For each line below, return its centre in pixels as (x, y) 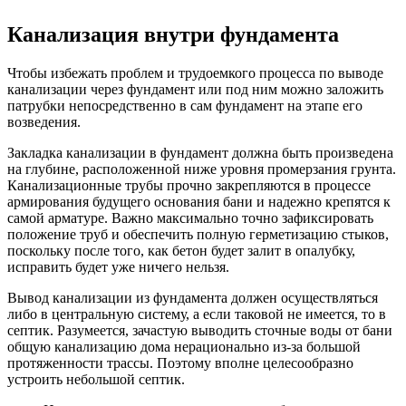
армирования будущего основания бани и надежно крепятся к (199, 201)
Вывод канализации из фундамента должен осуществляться (193, 297)
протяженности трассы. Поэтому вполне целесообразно (180, 362)
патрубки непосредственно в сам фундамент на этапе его (185, 105)
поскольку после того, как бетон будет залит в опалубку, (181, 250)
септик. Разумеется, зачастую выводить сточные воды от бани (200, 330)
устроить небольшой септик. (96, 379)
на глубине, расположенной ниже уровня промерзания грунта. (202, 169)
